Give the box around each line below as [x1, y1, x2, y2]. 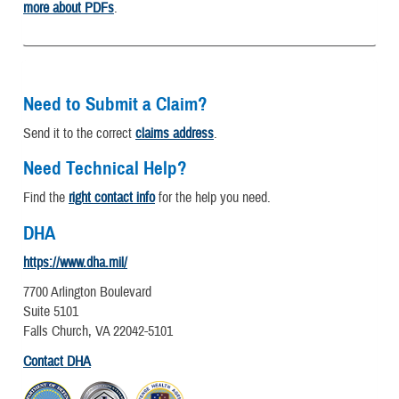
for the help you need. [155, 189, 271, 208]
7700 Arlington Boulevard [23, 283, 151, 302]
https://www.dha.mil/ [23, 254, 127, 273]
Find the [23, 189, 69, 208]
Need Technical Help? [23, 157, 187, 181]
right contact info [69, 189, 155, 208]
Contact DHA [23, 352, 91, 370]
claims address [135, 124, 214, 142]
